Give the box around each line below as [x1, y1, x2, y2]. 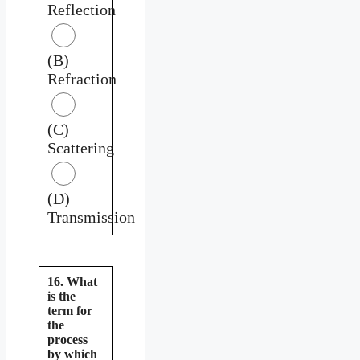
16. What [47, 274, 97, 288]
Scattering [47, 138, 114, 157]
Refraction [47, 69, 117, 88]
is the [47, 288, 76, 303]
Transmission [47, 207, 135, 226]
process [47, 332, 88, 346]
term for [47, 303, 92, 317]
